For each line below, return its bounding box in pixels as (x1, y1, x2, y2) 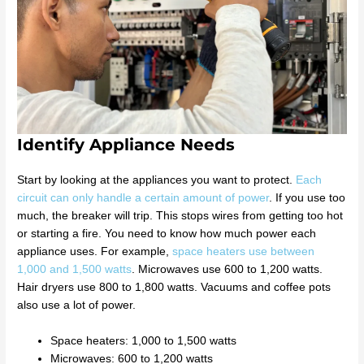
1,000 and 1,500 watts (17, 262, 132, 275)
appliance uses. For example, (17, 245, 173, 258)
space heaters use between (172, 245, 315, 258)
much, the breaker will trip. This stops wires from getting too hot (17, 209, 344, 222)
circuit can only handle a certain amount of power (17, 191, 270, 204)
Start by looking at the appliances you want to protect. (17, 173, 297, 186)
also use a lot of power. (17, 298, 136, 311)
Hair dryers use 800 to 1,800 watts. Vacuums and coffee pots (17, 280, 331, 293)
